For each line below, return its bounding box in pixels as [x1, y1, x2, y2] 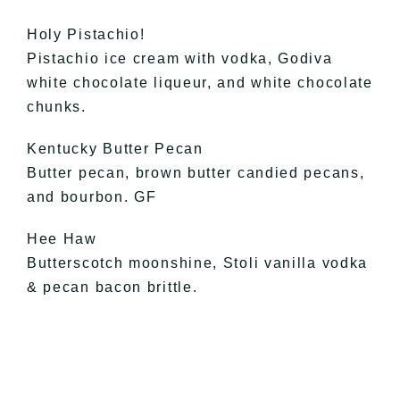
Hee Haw [26, 230, 97, 246]
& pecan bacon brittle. [26, 279, 198, 295]
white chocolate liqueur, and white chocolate [26, 74, 373, 90]
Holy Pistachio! [26, 26, 146, 42]
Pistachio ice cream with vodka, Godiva [26, 50, 333, 66]
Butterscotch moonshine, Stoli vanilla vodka [26, 254, 369, 271]
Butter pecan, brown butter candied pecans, [26, 164, 365, 180]
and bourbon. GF [26, 188, 157, 204]
